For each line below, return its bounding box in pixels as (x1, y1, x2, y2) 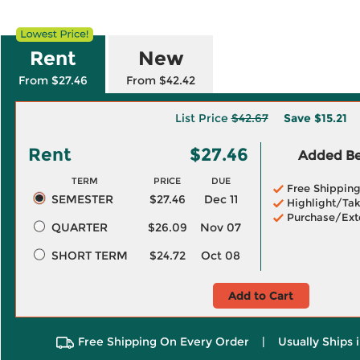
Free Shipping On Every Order (77, 334, 249, 349)
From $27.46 (18, 73, 88, 88)
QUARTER (51, 220, 108, 235)
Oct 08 (201, 248, 240, 263)
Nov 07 (200, 220, 241, 235)
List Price (174, 111, 231, 125)
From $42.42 (126, 73, 195, 88)
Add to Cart (228, 288, 293, 303)
